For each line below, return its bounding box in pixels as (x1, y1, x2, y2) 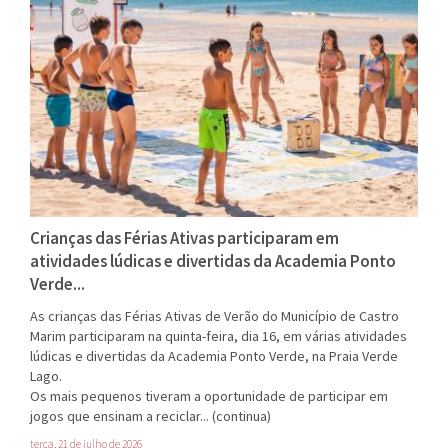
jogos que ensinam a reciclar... (30, 406, 209, 425)
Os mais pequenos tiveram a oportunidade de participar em (30, 386, 388, 405)
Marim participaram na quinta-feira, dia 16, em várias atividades (30, 326, 407, 345)
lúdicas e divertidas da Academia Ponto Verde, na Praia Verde (30, 346, 398, 365)
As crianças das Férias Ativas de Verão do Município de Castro (30, 306, 399, 325)
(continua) (212, 406, 271, 425)
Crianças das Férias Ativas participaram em (30, 226, 339, 249)
